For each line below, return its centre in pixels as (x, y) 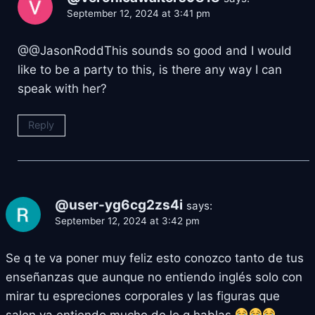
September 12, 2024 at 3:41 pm (139, 13)
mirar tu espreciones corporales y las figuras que (143, 296)
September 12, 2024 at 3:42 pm (127, 220)
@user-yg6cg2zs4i (119, 205)
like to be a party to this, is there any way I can (150, 69)
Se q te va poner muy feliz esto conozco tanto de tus (155, 258)
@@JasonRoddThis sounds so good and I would (155, 50)
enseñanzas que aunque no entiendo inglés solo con (154, 277)
